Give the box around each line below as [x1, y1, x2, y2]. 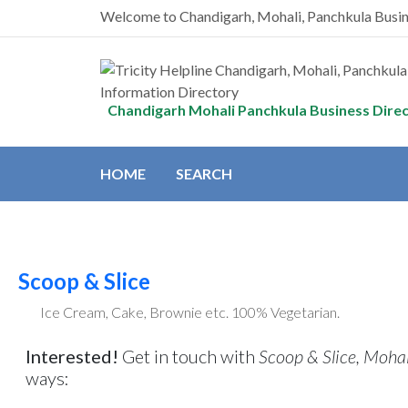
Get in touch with [117, 345, 259, 367]
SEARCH [175, 165, 232, 182]
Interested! [25, 345, 118, 367]
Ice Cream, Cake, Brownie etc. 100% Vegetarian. [39, 303, 340, 321]
